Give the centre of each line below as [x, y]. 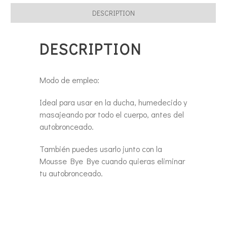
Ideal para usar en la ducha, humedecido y [113, 102]
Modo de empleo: [69, 80]
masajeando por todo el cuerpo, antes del [111, 114]
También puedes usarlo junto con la [101, 149]
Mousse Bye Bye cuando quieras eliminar [112, 161]
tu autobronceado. [71, 173]
